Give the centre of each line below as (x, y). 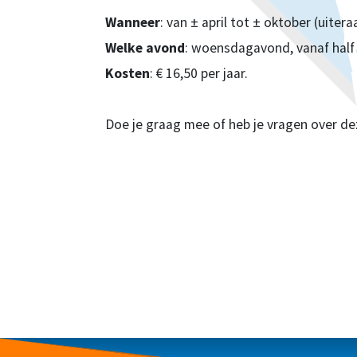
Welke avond (145, 48)
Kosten (127, 74)
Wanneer (133, 23)
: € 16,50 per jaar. (199, 74)
